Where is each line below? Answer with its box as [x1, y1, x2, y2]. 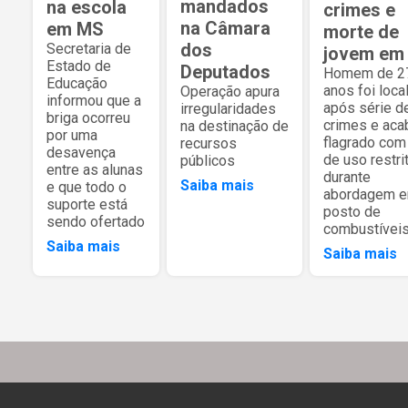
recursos [180, 134, 237, 152]
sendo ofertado [46, 213, 145, 231]
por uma [46, 127, 97, 145]
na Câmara [180, 16, 270, 39]
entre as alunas [46, 161, 143, 179]
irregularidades [180, 99, 276, 117]
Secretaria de [46, 40, 131, 58]
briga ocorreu [46, 109, 130, 127]
